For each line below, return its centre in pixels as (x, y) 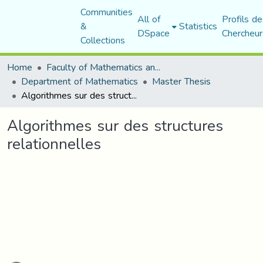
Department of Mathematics (80, 81)
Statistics (198, 26)
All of (149, 19)
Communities (106, 12)
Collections (102, 40)
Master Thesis (181, 81)
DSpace (153, 33)
